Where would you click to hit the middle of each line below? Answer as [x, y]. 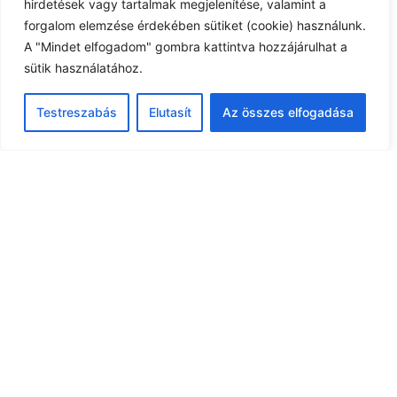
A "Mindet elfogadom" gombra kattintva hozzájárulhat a [186, 47]
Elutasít [170, 112]
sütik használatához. [83, 68]
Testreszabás [76, 112]
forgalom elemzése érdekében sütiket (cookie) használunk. [195, 25]
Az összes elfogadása [288, 112]
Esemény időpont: [67, 34]
